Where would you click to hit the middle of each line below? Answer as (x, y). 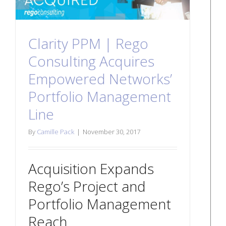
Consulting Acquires (91, 61)
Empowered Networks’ (100, 78)
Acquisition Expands (91, 168)
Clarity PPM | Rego (88, 43)
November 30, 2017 (111, 131)
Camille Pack (55, 131)
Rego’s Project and (87, 186)
